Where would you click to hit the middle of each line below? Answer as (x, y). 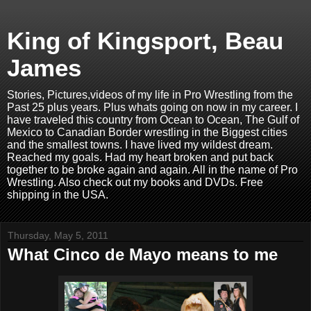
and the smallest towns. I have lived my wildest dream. (140, 145)
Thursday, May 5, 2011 (58, 235)
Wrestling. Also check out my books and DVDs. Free (135, 182)
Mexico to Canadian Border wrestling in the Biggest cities (147, 132)
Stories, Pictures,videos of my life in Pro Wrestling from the (150, 95)
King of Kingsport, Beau (145, 41)
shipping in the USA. (58, 195)
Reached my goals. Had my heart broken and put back (140, 157)
